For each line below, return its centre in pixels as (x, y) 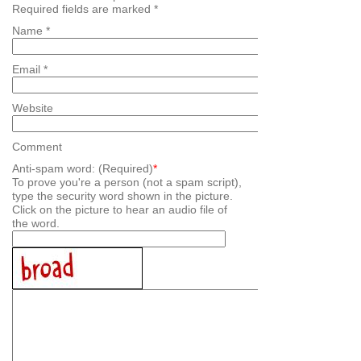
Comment (37, 147)
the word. (36, 224)
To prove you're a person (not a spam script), (127, 183)
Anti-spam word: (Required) (83, 169)
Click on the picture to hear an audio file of (120, 210)
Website (33, 108)
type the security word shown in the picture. (122, 196)
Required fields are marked (83, 9)
